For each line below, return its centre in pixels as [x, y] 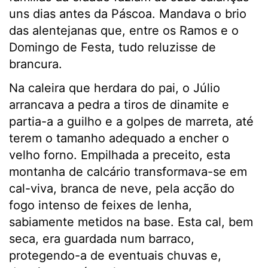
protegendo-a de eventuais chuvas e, [115, 256]
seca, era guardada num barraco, [102, 239]
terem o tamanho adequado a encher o [119, 138]
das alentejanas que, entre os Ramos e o [124, 31]
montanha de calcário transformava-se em [128, 172]
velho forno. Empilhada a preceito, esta [120, 155]
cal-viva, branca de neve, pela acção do [122, 189]
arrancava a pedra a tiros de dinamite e [119, 105]
